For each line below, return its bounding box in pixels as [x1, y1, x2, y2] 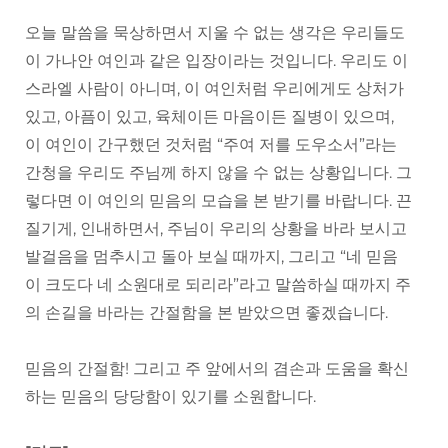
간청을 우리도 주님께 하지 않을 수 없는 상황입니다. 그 [25, 163, 412, 183]
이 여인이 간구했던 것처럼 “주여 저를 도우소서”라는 [25, 135, 397, 155]
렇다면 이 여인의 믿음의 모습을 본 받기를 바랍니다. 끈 [25, 191, 412, 211]
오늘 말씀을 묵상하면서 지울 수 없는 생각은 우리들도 [25, 23, 405, 43]
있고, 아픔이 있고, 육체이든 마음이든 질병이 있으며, [25, 107, 394, 127]
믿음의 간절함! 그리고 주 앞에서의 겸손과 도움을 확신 [25, 359, 409, 379]
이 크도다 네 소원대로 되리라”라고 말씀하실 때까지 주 [25, 275, 411, 295]
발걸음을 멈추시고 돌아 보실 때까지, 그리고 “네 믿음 [25, 247, 398, 267]
